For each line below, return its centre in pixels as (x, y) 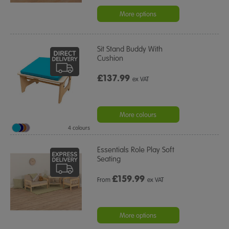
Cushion (110, 58)
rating (152, 12)
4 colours (79, 128)
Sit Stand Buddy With (130, 49)
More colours (138, 115)
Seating (109, 159)
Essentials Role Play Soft (136, 150)
